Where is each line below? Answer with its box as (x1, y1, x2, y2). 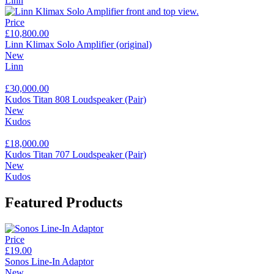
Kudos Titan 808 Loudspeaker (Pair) (5, 94, 146, 105)
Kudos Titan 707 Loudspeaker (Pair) (5, 149, 146, 160)
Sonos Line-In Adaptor (5, 256, 94, 267)
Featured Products (5, 194, 122, 210)
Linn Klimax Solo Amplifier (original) (5, 39, 152, 50)
